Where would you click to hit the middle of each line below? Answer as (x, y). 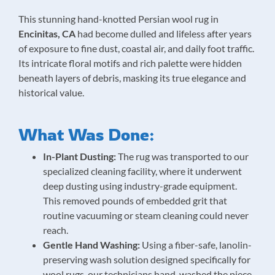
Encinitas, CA (47, 33)
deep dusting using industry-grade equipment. (140, 186)
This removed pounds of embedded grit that (135, 200)
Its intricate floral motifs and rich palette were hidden (130, 63)
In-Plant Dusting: (79, 156)
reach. (56, 230)
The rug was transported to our (182, 156)
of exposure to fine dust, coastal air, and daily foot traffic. (136, 48)
